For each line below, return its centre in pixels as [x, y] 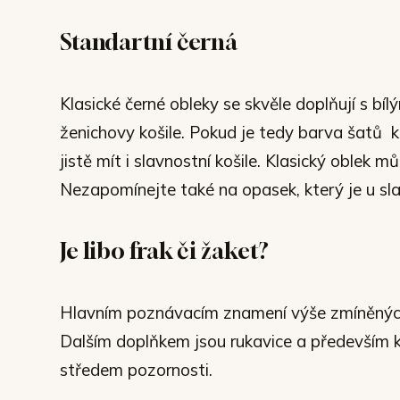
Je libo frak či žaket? [165, 250]
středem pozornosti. [136, 369]
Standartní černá [149, 41]
